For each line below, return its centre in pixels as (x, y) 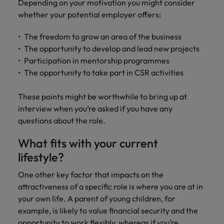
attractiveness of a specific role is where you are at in (110, 186)
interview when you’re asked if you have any (95, 108)
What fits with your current (88, 143)
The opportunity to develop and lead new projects (112, 48)
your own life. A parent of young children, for (97, 198)
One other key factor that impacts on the (91, 174)
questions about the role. (62, 120)
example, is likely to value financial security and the (108, 210)
